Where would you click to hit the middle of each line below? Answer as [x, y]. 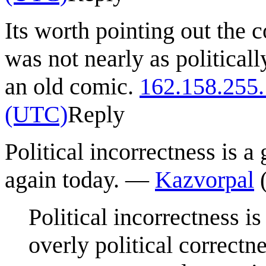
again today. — [80, 179]
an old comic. [72, 86]
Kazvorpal [205, 179]
